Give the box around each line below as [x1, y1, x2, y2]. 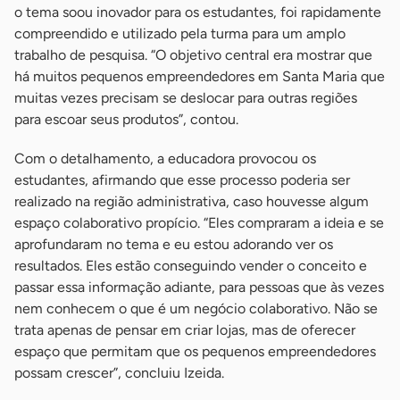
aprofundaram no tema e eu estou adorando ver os [14, 236, 333, 254]
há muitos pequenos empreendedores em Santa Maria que [14, 68, 385, 86]
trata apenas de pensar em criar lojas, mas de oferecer [14, 321, 355, 339]
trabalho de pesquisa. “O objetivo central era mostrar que [14, 46, 372, 64]
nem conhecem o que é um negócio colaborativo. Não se [14, 300, 378, 318]
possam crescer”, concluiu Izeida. [14, 364, 224, 382]
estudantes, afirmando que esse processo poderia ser [14, 171, 350, 189]
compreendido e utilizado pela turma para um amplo [14, 25, 346, 43]
